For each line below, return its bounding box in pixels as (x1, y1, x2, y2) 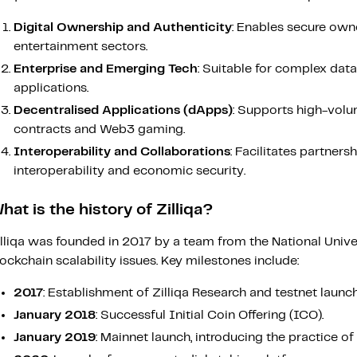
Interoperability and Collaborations (14, 146, 230, 158)
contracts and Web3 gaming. (14, 124, 185, 135)
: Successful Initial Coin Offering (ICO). (96, 309, 324, 321)
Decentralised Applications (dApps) (14, 104, 233, 116)
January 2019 (14, 331, 96, 343)
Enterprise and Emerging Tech (14, 63, 198, 75)
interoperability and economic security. (14, 165, 245, 177)
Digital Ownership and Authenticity (14, 22, 232, 33)
